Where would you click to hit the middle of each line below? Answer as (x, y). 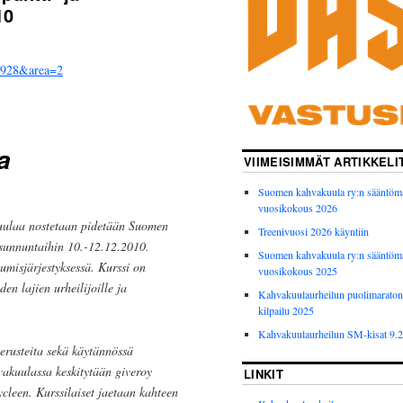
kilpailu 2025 (286, 311)
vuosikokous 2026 (298, 208)
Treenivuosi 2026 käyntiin (313, 232)
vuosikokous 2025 (298, 271)
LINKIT (264, 374)
